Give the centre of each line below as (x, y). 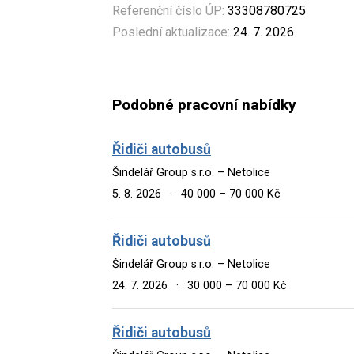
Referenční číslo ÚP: (168, 10)
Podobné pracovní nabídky (204, 105)
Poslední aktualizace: (171, 32)
